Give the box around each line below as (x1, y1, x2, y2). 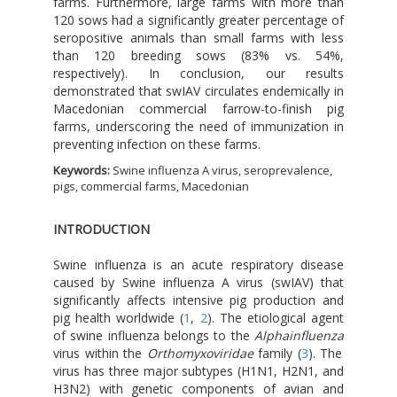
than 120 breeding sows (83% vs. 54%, (53, 46, 344, 64)
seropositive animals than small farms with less (53, 28, 344, 46)
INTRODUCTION (53, 220, 150, 237)
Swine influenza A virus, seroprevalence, (110, 161, 332, 178)
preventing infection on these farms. (53, 135, 261, 152)
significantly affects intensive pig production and (53, 291, 344, 308)
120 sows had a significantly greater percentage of (53, 11, 344, 28)
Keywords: (53, 161, 110, 178)
